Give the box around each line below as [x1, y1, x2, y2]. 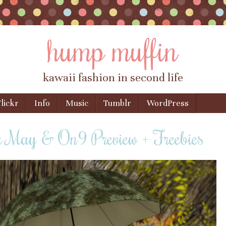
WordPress [147, 98, 189, 109]
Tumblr [103, 98, 132, 109]
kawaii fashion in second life [43, 71, 183, 85]
